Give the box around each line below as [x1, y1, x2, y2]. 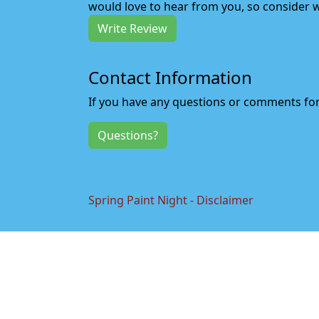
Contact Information [88, 66, 252, 89]
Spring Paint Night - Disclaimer [88, 192, 253, 208]
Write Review [98, 21, 167, 36]
